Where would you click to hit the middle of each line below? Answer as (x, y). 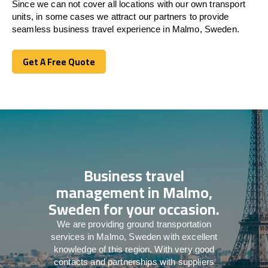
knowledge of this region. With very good (134, 249)
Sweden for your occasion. (134, 209)
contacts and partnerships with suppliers (134, 261)
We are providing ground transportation (134, 224)
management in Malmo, (134, 192)
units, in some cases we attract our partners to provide (121, 16)
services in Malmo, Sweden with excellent (134, 236)
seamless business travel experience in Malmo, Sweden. (126, 29)
